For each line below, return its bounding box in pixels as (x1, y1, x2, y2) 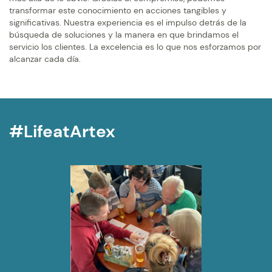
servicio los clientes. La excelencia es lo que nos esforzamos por (9, 41, 261, 53)
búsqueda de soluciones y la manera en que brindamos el (9, 29, 239, 41)
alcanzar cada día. (9, 53, 81, 65)
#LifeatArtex (9, 120, 115, 143)
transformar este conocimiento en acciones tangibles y (9, 5, 226, 16)
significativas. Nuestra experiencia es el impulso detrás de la (9, 17, 246, 29)
